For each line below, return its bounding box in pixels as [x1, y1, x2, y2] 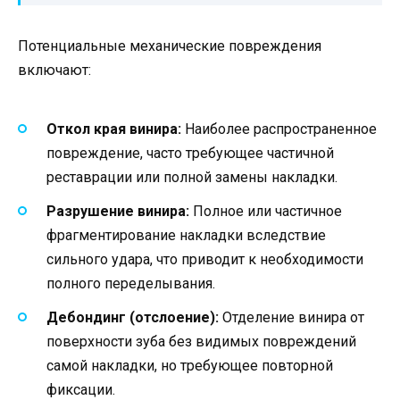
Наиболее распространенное [181, 120, 377, 137]
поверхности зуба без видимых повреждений [46, 332, 356, 350]
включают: [18, 62, 91, 79]
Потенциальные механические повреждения [18, 37, 321, 55]
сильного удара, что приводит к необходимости [46, 250, 363, 268]
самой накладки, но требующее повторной [46, 356, 333, 374]
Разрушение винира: [46, 202, 189, 220]
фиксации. [46, 380, 115, 398]
